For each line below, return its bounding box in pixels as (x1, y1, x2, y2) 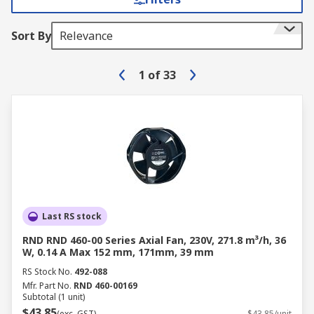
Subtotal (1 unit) (22, 291, 85, 303)
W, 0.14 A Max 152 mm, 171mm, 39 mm (22, 245, 214, 259)
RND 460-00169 (74, 280, 137, 292)
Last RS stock (42, 210, 102, 222)
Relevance (60, 28, 113, 43)
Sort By (11, 28, 51, 43)
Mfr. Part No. (22, 280, 71, 292)
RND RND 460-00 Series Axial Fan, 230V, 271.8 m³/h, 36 (22, 233, 286, 247)
